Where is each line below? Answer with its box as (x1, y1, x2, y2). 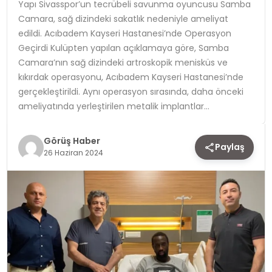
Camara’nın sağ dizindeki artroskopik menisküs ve (18, 56, 228, 69)
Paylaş (215, 141, 245, 153)
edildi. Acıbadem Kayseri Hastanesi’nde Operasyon (18, 27, 231, 39)
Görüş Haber (43, 134, 100, 147)
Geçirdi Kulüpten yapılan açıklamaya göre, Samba (18, 41, 229, 54)
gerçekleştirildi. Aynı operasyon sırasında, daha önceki (18, 85, 243, 98)
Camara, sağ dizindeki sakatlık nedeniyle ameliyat (18, 12, 228, 25)
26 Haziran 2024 (43, 147, 103, 158)
